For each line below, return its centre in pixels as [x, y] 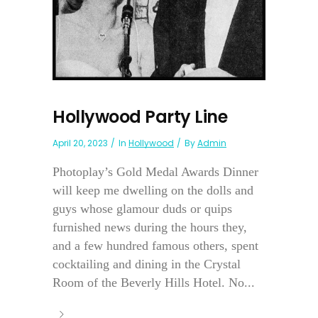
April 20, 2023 [80, 143]
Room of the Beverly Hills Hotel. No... [154, 282]
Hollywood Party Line [140, 116]
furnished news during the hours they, [150, 227]
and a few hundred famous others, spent [155, 245]
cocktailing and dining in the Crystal [147, 264]
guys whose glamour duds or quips [142, 208]
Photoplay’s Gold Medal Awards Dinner [155, 171]
